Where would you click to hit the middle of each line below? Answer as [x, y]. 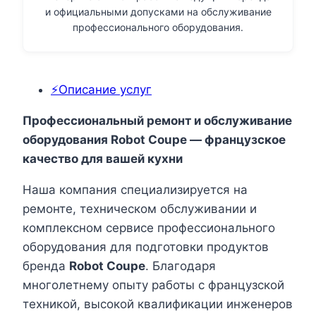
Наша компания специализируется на [135, 190]
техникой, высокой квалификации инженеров [158, 304]
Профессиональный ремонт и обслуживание [157, 121]
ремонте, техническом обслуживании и [140, 209]
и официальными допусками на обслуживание [158, 12]
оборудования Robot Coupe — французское [154, 140]
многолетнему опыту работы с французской [153, 285]
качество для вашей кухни [103, 159]
